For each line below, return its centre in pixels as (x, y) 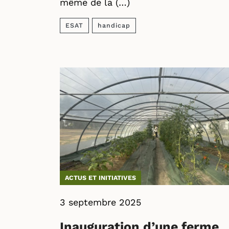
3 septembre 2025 (100, 202)
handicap (114, 25)
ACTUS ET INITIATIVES (100, 178)
